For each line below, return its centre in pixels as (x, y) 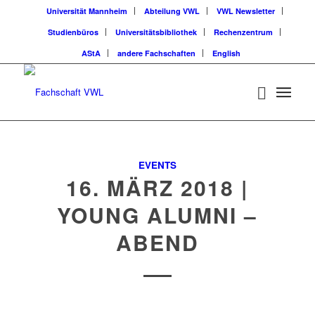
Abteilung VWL (172, 11)
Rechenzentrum (244, 32)
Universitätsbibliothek (156, 32)
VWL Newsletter (245, 11)
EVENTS (157, 165)
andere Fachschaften (156, 53)
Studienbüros (73, 32)
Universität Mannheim (86, 11)
